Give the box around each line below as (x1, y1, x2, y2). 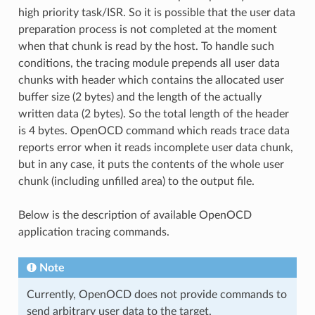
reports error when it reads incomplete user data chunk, (18, 142, 293, 154)
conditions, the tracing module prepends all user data (18, 58, 280, 70)
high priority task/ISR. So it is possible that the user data (18, 7, 295, 19)
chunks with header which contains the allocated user (18, 75, 284, 86)
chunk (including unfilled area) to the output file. (18, 176, 255, 188)
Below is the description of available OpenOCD (18, 210, 252, 221)
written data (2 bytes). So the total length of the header (18, 108, 289, 120)
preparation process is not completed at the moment (18, 24, 277, 36)
